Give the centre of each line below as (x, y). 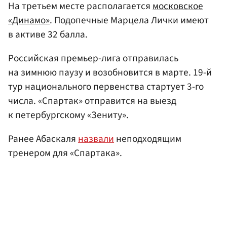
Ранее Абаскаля (43, 139)
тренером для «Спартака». (65, 153)
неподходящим (148, 139)
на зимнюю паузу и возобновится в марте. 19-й (110, 72)
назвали (96, 139)
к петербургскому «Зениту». (68, 115)
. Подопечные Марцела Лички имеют (129, 20)
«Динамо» (29, 20)
